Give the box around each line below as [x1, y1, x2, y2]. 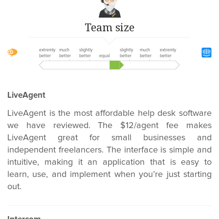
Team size [85, 20, 134, 34]
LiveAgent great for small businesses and [7, 133, 212, 142]
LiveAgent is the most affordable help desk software [7, 109, 212, 118]
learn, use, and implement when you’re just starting [7, 170, 212, 179]
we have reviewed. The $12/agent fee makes [7, 121, 212, 130]
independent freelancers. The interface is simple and [7, 146, 212, 154]
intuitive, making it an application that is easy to [7, 158, 212, 167]
